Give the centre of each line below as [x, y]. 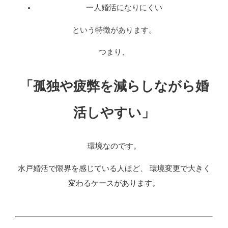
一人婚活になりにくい [124, 8]
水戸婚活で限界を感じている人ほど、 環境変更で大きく [114, 169]
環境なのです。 [114, 146]
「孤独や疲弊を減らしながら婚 [114, 86]
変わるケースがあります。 [114, 183]
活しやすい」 [114, 113]
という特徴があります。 [114, 30]
